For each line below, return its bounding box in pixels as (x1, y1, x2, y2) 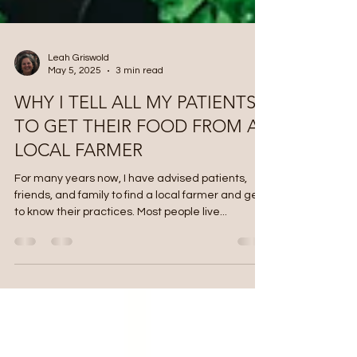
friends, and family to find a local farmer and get (14, 269, 262, 280)
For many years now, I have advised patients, (14, 252, 247, 263)
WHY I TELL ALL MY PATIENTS (14, 171, 256, 192)
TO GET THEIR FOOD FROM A (14, 194, 259, 216)
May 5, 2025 (48, 144, 101, 155)
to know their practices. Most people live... (14, 285, 227, 296)
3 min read (116, 144, 163, 155)
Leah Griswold (48, 131, 109, 142)
